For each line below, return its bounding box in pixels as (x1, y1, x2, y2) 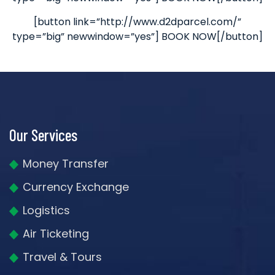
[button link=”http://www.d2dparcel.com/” (34, 15, 241, 29)
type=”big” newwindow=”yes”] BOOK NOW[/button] (12, 29, 263, 44)
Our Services (9, 125, 77, 145)
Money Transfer (23, 156, 109, 172)
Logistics (23, 203, 70, 219)
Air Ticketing (23, 226, 89, 242)
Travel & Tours (23, 249, 102, 265)
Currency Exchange (23, 179, 129, 195)
